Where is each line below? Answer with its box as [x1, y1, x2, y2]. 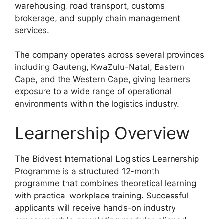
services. [15, 25, 49, 35]
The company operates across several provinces [15, 50, 204, 60]
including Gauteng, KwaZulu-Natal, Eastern [15, 62, 184, 72]
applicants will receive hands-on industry [15, 202, 175, 213]
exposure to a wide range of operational [15, 87, 172, 97]
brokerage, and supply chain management [15, 13, 180, 23]
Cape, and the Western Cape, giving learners [15, 74, 190, 85]
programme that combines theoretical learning [15, 178, 196, 188]
